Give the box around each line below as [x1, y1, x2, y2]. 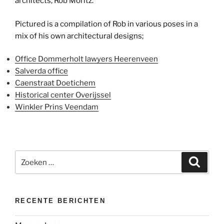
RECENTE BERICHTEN [15, 197, 106, 205]
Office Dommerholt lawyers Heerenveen [15, 54, 158, 64]
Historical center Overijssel [15, 90, 111, 100]
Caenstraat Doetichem [15, 78, 95, 88]
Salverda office [15, 66, 68, 76]
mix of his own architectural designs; [15, 31, 143, 40]
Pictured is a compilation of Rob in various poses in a [15, 19, 198, 28]
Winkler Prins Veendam [15, 102, 98, 112]
